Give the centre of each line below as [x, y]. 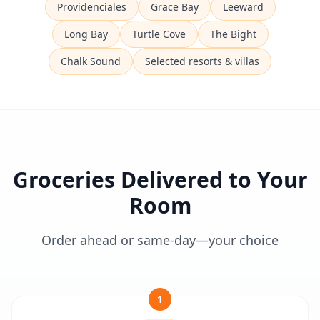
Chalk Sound [91, 61]
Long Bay [86, 34]
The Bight [233, 34]
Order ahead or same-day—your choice [160, 240]
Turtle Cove [159, 34]
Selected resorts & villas [202, 61]
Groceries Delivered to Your [160, 180]
